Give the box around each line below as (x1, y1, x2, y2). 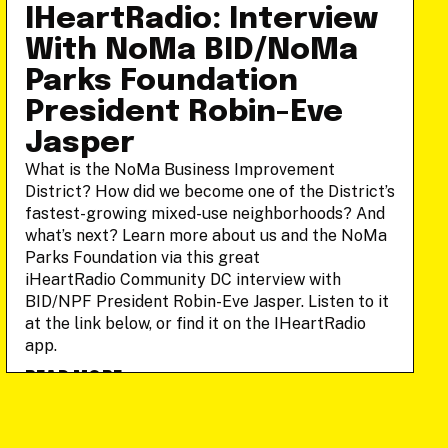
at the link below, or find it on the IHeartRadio (24, 314, 366, 333)
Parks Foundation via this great (24, 248, 260, 267)
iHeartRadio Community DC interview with (24, 270, 341, 289)
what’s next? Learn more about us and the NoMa (24, 226, 387, 245)
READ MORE (24, 369, 123, 386)
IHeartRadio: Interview (24, 4, 378, 35)
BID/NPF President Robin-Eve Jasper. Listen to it (24, 292, 389, 311)
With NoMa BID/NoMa (24, 35, 358, 66)
